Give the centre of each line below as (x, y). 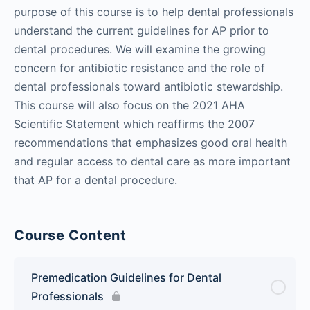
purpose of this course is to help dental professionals (154, 11)
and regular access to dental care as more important (152, 161)
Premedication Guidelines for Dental (126, 277)
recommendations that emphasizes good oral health (151, 142)
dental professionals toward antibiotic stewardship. (148, 86)
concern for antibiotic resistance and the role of (139, 67)
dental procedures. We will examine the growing (140, 49)
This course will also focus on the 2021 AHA (129, 105)
